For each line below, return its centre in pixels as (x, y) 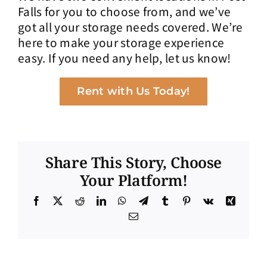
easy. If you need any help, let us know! (125, 57)
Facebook (60, 201)
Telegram (166, 201)
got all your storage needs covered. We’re (131, 26)
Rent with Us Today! (133, 91)
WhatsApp (147, 201)
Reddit (97, 201)
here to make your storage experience (121, 42)
